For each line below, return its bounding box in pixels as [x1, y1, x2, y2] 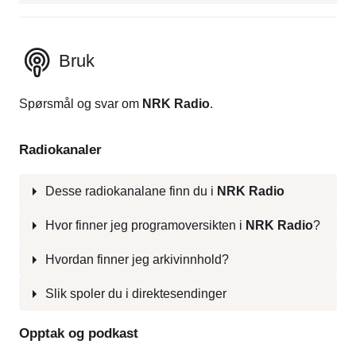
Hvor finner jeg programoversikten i [45, 218, 246, 232]
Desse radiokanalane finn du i [45, 184, 217, 198]
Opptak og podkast [19, 326, 138, 342]
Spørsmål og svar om [19, 97, 142, 111]
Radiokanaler [19, 141, 102, 157]
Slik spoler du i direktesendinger [45, 286, 226, 300]
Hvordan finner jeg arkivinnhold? [45, 252, 229, 266]
